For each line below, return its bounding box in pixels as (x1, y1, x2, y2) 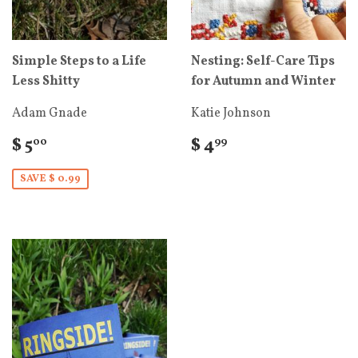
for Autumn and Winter (191, 73, 336, 90)
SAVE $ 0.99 (20, 172, 81, 186)
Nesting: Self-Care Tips (191, 53, 335, 70)
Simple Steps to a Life (12, 53, 146, 70)
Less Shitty (12, 73, 80, 90)
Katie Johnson (191, 105, 271, 122)
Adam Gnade (12, 105, 87, 122)
